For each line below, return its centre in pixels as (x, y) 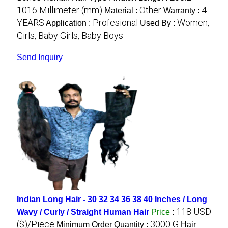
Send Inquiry (39, 57)
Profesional (115, 23)
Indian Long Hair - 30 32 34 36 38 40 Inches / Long (112, 199)
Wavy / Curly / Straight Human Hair (83, 212)
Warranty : (182, 10)
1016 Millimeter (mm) (59, 10)
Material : (122, 10)
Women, (193, 23)
